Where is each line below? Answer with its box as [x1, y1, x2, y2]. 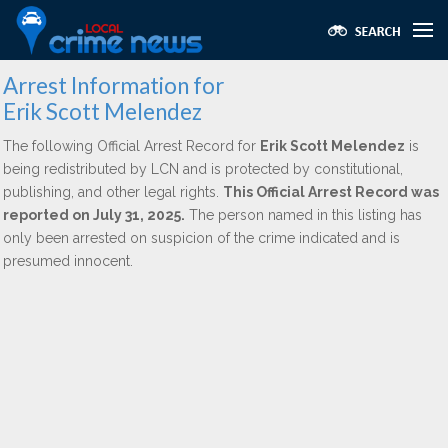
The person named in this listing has [185, 207, 422, 223]
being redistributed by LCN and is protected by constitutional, [3, 161, 403, 177]
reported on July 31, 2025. [3, 207, 185, 223]
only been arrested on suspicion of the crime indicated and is [3, 230, 400, 246]
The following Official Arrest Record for [3, 138, 260, 154]
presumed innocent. [3, 253, 133, 269]
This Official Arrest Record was [223, 184, 439, 200]
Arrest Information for [3, 72, 224, 99]
